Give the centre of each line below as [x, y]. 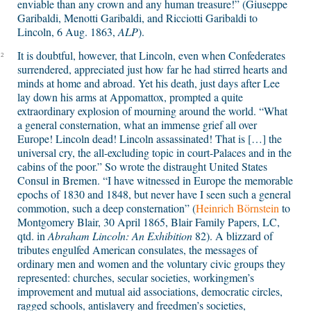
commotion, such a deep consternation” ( [107, 208]
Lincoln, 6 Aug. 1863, [68, 32]
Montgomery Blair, [60, 222]
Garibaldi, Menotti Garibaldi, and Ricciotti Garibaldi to [137, 18]
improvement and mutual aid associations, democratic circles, [150, 292]
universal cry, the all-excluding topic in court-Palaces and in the [154, 153]
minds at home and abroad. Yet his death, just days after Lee [149, 83]
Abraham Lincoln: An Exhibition [120, 236]
